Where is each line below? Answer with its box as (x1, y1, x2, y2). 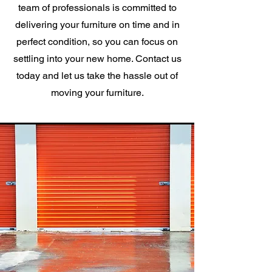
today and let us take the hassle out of (16, 70, 178, 81)
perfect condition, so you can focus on (16, 36, 178, 47)
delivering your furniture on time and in (15, 19, 180, 30)
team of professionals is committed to (18, 2, 177, 13)
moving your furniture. (50, 87, 144, 98)
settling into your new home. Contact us (13, 53, 182, 64)
